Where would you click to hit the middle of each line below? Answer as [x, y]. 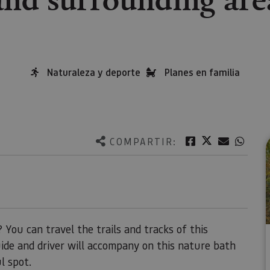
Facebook [218, 140]
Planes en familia [202, 72]
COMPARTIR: [143, 141]
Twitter [230, 140]
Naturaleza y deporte [93, 72]
